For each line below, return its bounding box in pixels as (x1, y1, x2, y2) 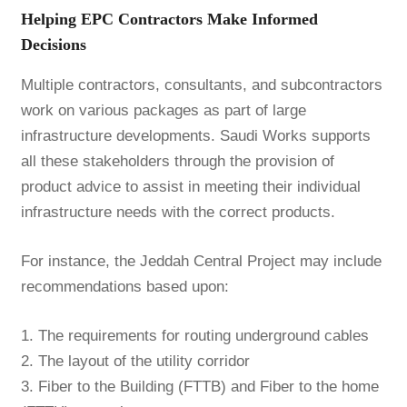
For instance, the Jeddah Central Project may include (20, 253, 382, 271)
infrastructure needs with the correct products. (20, 203, 335, 222)
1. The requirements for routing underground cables (20, 327, 369, 345)
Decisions (20, 35, 86, 55)
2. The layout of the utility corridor (20, 352, 250, 371)
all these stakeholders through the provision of (20, 153, 334, 171)
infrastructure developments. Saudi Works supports (20, 127, 371, 145)
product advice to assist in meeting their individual (20, 178, 361, 196)
